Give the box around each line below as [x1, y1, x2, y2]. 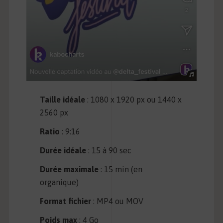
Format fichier [40, 197, 92, 206]
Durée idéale [40, 146, 87, 155]
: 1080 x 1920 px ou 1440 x [85, 95, 182, 105]
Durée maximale [40, 165, 99, 174]
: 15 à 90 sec [86, 146, 132, 155]
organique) [40, 178, 79, 187]
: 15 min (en [99, 165, 143, 174]
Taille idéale [40, 95, 86, 105]
